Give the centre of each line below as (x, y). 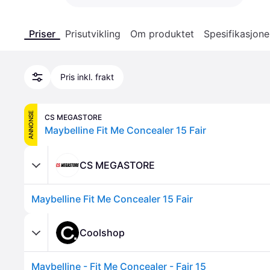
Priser (42, 34)
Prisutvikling (93, 34)
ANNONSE (31, 125)
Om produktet (162, 34)
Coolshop (102, 232)
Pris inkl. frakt (87, 77)
